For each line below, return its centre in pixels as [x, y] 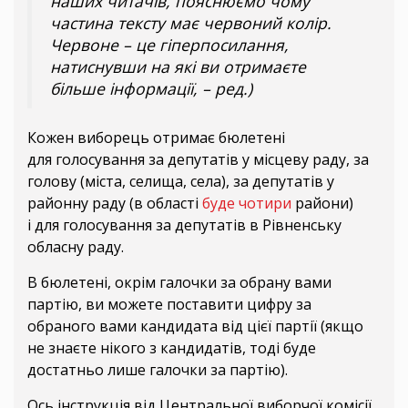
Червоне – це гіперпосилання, [169, 44]
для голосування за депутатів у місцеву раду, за [198, 159]
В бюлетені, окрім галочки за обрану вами [179, 282]
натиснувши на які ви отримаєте [178, 66]
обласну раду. [76, 246]
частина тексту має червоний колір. [191, 22]
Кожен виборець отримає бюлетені [156, 137]
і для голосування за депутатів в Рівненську [184, 224]
